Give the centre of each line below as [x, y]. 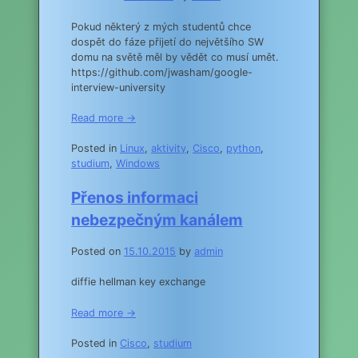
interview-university [118, 87]
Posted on [97, 252]
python [243, 149]
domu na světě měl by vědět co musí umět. [175, 57]
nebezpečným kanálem [157, 220]
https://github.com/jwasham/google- [162, 72]
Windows [138, 164]
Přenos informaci [135, 198]
